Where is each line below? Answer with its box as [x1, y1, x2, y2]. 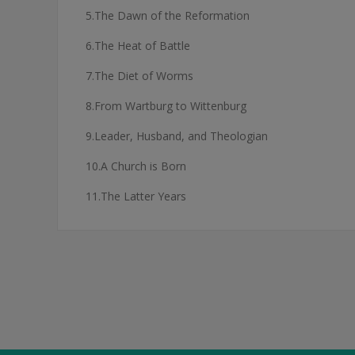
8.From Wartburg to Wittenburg [86, 98, 246, 113]
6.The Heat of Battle [86, 38, 190, 53]
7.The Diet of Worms [86, 68, 193, 83]
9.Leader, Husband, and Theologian [86, 128, 268, 143]
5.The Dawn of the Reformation [86, 8, 250, 23]
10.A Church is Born [86, 158, 186, 174]
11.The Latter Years [86, 189, 186, 204]
